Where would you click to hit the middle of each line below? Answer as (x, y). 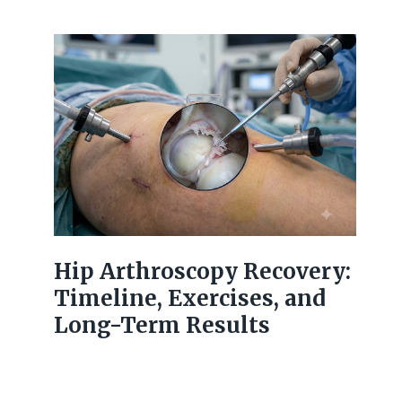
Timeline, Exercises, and (190, 298)
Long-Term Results (162, 325)
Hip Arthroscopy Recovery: (203, 271)
